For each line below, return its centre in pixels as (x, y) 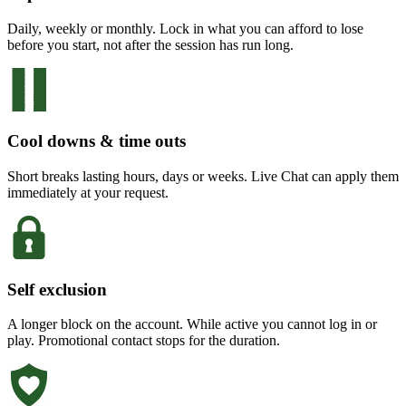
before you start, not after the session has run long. (150, 44)
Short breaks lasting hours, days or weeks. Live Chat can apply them (203, 176)
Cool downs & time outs (97, 141)
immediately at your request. (88, 192)
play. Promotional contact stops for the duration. (144, 341)
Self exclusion (57, 289)
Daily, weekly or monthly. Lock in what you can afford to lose (185, 28)
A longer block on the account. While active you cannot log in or (192, 324)
